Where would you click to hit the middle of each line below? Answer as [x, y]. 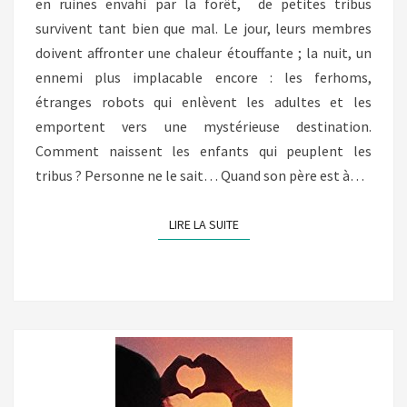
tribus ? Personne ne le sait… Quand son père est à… [200, 175]
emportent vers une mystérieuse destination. [203, 126]
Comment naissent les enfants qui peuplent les [203, 151]
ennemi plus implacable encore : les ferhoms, [203, 77]
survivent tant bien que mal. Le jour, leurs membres [203, 28]
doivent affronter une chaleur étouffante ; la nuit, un [203, 53]
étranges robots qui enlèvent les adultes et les [203, 102]
